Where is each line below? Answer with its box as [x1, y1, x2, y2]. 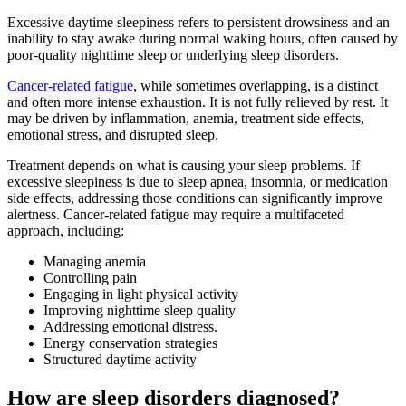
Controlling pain [43, 270, 137, 286]
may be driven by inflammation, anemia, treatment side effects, [7, 111, 364, 127]
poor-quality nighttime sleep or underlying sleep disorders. [7, 47, 343, 63]
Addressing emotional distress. [43, 319, 221, 335]
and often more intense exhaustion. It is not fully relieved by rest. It [7, 94, 388, 111]
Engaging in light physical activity [43, 286, 238, 303]
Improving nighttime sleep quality [43, 303, 236, 319]
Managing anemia [43, 254, 146, 270]
